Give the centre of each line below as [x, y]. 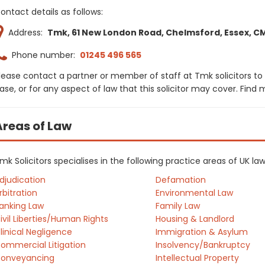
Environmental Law [194, 193]
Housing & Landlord [195, 219]
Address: [25, 33]
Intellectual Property [197, 258]
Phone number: [43, 55]
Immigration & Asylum [201, 232]
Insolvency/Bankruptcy [203, 245]
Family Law [177, 206]
